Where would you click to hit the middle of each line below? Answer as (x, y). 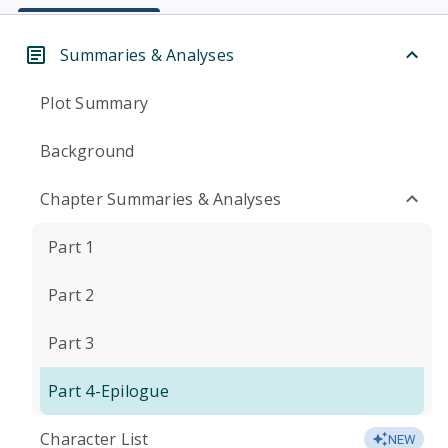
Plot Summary (94, 103)
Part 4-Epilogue (108, 391)
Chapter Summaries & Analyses (160, 199)
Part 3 (71, 343)
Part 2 (71, 295)
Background (87, 151)
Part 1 (71, 247)
